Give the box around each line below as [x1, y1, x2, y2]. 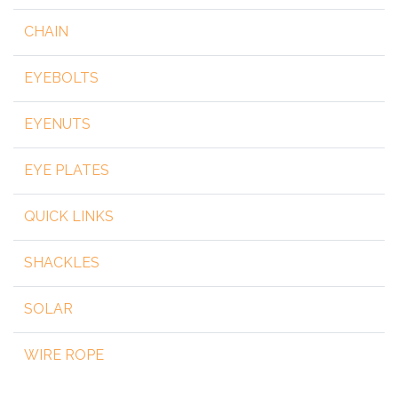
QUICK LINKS [24, 208, 114, 226]
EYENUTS [24, 115, 91, 133]
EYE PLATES [24, 162, 109, 179]
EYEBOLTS [24, 69, 99, 87]
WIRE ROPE [24, 346, 104, 364]
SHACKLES [24, 254, 99, 272]
